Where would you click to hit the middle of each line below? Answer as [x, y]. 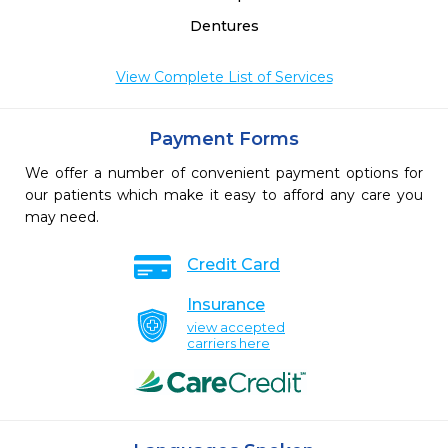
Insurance [226, 304]
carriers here [228, 343]
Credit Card [233, 264]
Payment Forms [224, 139]
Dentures [224, 26]
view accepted [236, 327]
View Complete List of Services [224, 77]
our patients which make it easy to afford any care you [224, 195]
